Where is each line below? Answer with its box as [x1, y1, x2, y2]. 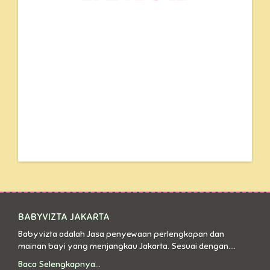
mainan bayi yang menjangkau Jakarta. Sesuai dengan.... [18, 241, 236, 252]
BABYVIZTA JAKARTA [18, 211, 110, 224]
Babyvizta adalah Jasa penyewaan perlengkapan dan [18, 229, 224, 240]
